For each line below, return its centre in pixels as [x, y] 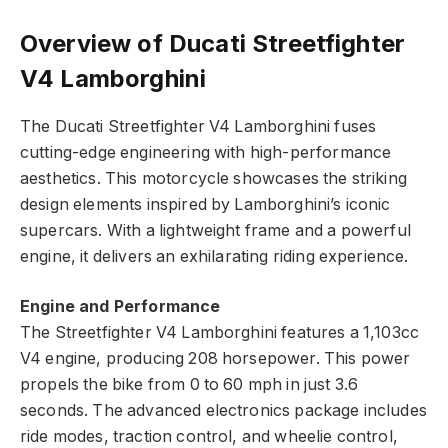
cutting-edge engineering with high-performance [206, 152]
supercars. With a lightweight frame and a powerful [215, 230]
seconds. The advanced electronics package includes [223, 411]
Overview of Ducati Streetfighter [213, 43]
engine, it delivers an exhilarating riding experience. [214, 256]
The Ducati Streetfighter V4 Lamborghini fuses [198, 126]
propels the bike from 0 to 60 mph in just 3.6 [189, 385]
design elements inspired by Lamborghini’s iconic [205, 204]
